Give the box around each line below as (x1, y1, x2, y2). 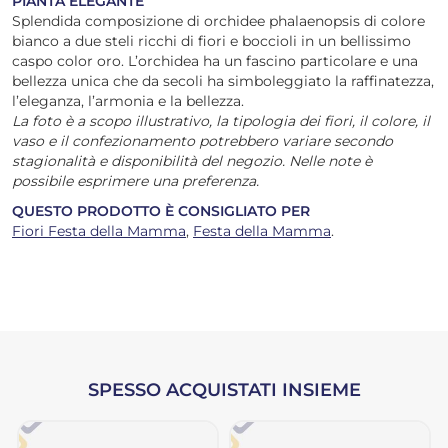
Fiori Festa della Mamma (12, 222, 186, 240)
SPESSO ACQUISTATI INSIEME (87, 379, 361, 401)
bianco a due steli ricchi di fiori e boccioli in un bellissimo (12, 32, 411, 50)
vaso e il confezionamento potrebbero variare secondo (12, 132, 393, 150)
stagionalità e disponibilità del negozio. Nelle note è (12, 152, 372, 170)
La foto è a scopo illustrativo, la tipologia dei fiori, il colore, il (12, 112, 430, 130)
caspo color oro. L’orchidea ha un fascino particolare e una (12, 52, 418, 70)
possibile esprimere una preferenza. (12, 172, 259, 190)
